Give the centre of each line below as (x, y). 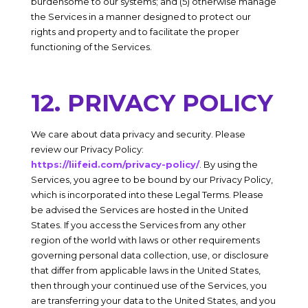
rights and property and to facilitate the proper (135, 32)
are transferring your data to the (102, 300)
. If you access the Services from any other (153, 225)
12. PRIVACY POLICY (152, 103)
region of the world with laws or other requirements (145, 240)
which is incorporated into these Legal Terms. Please (147, 195)
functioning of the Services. (91, 47)
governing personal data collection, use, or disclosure (150, 255)
